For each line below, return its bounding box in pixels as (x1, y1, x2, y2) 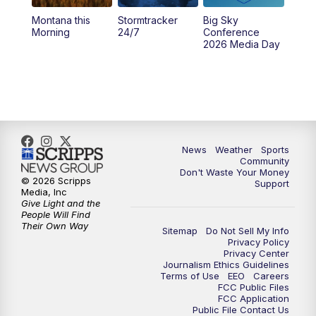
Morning (31, 25, 70, 38)
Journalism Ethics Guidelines (163, 258, 289, 270)
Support (255, 177, 289, 189)
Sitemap (162, 224, 197, 236)
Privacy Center (224, 247, 289, 259)
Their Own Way (21, 220, 88, 232)
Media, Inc (21, 186, 67, 198)
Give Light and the (21, 197, 100, 209)
